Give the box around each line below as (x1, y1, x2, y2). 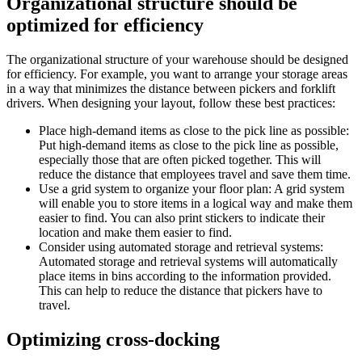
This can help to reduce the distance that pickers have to (39, 283, 322, 297)
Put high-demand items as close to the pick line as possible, (39, 137, 339, 152)
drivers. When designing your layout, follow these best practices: (6, 95, 339, 110)
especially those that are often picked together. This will (39, 152, 321, 166)
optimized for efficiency (6, 14, 204, 36)
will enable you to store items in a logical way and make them (39, 196, 352, 210)
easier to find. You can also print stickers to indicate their (39, 210, 325, 225)
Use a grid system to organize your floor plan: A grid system (39, 181, 344, 196)
